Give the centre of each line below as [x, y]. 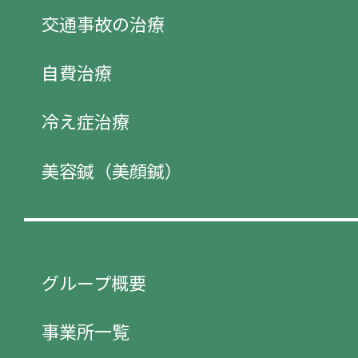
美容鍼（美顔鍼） [112, 170]
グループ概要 [94, 282]
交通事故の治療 [103, 24]
